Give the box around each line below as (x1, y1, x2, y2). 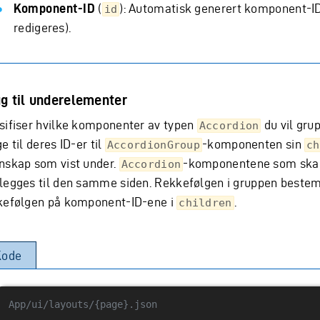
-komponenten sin (202, 137, 305, 151)
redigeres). (14, 21, 71, 35)
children (179, 196, 232, 210)
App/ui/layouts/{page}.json (9, 299, 157, 311)
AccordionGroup (106, 139, 201, 152)
